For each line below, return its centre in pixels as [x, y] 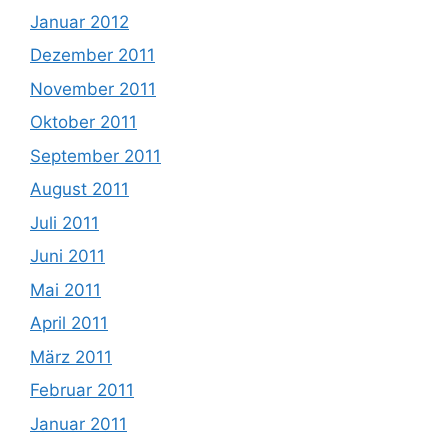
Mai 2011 [65, 289]
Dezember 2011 [92, 55]
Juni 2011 [67, 256]
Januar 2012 [79, 21]
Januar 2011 [78, 423]
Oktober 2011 [83, 122]
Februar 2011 [82, 390]
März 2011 [71, 356]
